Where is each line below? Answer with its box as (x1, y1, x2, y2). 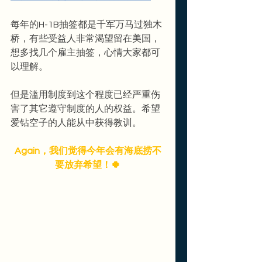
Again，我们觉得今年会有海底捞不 (14, 146, 161, 156)
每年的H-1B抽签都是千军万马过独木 (11, 20, 162, 30)
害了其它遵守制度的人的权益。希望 (11, 104, 160, 114)
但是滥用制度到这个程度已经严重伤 (11, 90, 160, 100)
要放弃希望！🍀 (55, 160, 120, 170)
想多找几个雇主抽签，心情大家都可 (11, 48, 160, 58)
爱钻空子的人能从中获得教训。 (11, 118, 142, 128)
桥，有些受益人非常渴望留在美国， (11, 34, 160, 44)
